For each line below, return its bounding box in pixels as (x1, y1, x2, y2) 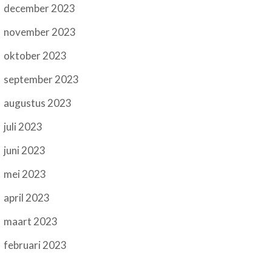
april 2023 (4, 191, 50, 205)
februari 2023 (4, 239, 67, 252)
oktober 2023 (4, 49, 67, 63)
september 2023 (4, 73, 80, 86)
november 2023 (4, 25, 76, 39)
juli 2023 (4, 120, 43, 134)
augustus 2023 (4, 97, 72, 110)
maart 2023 (4, 215, 58, 228)
